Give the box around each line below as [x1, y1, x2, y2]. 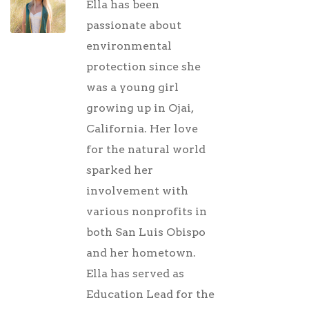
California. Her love [86, 121, 198, 135]
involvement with [86, 183, 188, 197]
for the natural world [86, 142, 206, 156]
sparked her [86, 163, 153, 177]
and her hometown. [86, 246, 196, 259]
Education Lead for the [86, 287, 215, 301]
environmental [86, 39, 172, 52]
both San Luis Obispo [86, 225, 206, 239]
